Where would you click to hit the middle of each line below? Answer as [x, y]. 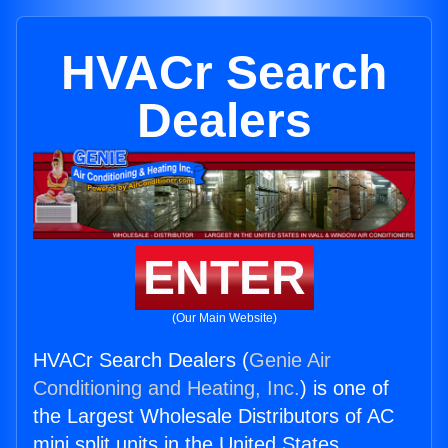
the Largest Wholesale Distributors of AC [213, 416]
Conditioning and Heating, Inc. [166, 388]
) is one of [344, 388]
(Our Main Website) [224, 318]
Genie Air [290, 360]
